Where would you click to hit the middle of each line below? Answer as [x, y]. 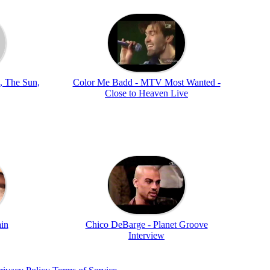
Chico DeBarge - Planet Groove [146, 224]
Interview [146, 235]
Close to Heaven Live [146, 93]
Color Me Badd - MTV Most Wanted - [146, 82]
